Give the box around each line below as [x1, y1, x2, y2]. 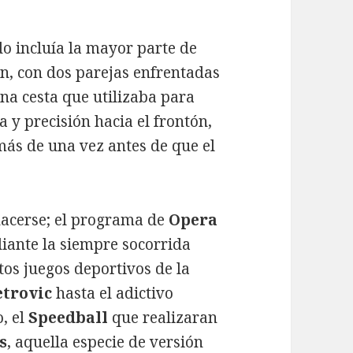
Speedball [28, 307, 109, 328]
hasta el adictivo [52, 283, 174, 303]
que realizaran [108, 307, 218, 328]
